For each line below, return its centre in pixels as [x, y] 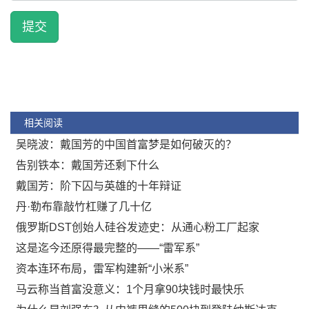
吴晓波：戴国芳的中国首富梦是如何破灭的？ [126, 144]
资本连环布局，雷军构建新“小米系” [102, 269]
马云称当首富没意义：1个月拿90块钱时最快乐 [130, 289]
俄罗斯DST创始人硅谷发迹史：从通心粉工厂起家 [138, 227]
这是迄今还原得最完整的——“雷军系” [108, 248]
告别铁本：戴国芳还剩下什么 [88, 165]
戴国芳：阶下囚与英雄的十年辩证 [99, 186]
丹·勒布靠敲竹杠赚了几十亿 [84, 207]
